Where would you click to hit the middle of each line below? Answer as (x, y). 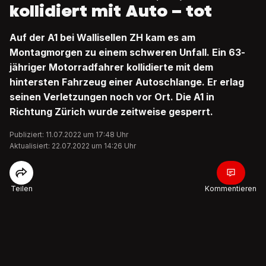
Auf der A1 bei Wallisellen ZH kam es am (102, 37)
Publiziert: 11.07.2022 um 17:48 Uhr (69, 134)
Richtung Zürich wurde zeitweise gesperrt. (111, 112)
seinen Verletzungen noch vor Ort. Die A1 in (112, 97)
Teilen (21, 189)
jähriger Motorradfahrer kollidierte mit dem (111, 67)
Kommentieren (231, 189)
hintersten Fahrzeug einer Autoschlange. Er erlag (127, 82)
